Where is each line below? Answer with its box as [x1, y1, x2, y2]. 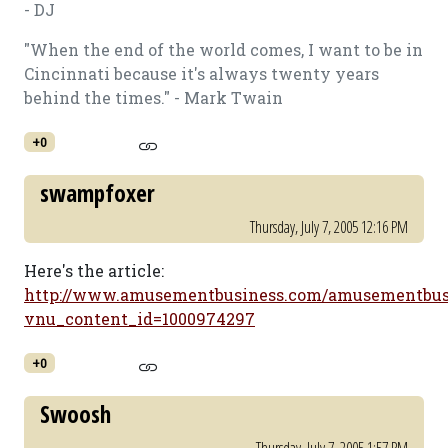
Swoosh [40, 398, 111, 430]
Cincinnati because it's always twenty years [24, 63, 379, 84]
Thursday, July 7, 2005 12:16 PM [250, 216, 408, 238]
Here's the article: [24, 260, 164, 281]
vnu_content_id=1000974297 [24, 308, 255, 329]
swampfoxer [40, 177, 155, 209]
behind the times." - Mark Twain [24, 87, 283, 108]
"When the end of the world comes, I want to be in [24, 39, 423, 60]
